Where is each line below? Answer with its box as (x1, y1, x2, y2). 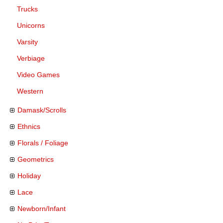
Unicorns (17, 21, 45, 29)
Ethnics (17, 122, 40, 130)
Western (17, 87, 43, 95)
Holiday (17, 171, 41, 180)
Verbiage (17, 54, 45, 62)
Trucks (17, 4, 38, 13)
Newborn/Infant (17, 204, 66, 213)
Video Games (17, 70, 60, 79)
